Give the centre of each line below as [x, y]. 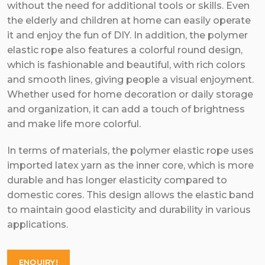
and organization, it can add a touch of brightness [126, 109]
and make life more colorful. [74, 124]
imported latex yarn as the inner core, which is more [130, 165]
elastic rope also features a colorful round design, [125, 50]
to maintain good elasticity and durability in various [129, 210]
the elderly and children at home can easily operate [129, 20]
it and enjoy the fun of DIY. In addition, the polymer [127, 35]
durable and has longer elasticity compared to [117, 180]
